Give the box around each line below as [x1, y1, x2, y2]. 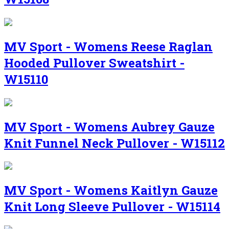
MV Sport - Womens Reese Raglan [4, 38, 213, 55]
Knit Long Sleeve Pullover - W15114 [4, 198, 220, 215]
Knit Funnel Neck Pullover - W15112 [4, 134, 225, 151]
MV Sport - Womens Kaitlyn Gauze [4, 182, 218, 199]
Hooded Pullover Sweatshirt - [4, 54, 185, 71]
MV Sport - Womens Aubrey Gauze [4, 118, 215, 135]
